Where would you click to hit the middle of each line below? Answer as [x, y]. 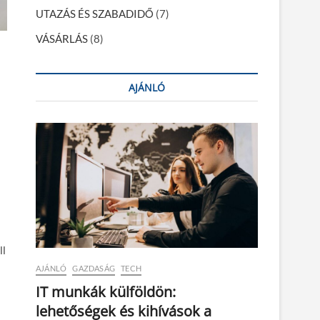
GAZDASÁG [94, 268]
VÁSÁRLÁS [62, 39]
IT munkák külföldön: [106, 291]
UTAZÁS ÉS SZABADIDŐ [95, 14]
